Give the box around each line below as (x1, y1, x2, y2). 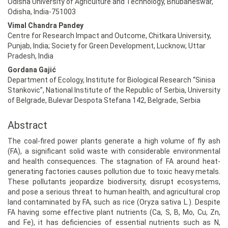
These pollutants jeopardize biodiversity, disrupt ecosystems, (8, 177, 220, 186)
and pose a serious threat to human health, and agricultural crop (8, 187, 220, 196)
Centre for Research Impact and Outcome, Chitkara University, (8, 31, 211, 40)
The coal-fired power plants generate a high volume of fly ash (8, 136, 220, 145)
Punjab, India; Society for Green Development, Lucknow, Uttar (8, 41, 206, 50)
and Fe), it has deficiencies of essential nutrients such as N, (8, 218, 220, 226)
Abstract (8, 119, 47, 131)
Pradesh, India (8, 51, 53, 60)
